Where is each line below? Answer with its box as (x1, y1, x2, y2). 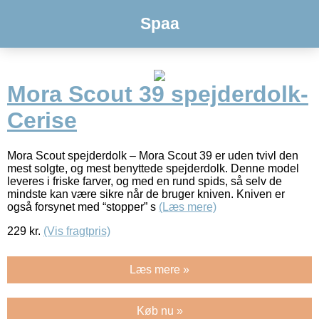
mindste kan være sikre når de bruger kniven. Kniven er (7, 187, 285, 200)
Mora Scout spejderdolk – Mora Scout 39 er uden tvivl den (7, 149, 298, 162)
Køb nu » (136, 304, 183, 317)
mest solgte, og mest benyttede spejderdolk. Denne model (7, 162, 299, 174)
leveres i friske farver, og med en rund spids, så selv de (7, 174, 282, 187)
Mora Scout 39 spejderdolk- (7, 81, 308, 108)
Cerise (7, 108, 77, 134)
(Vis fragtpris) (43, 224, 110, 237)
